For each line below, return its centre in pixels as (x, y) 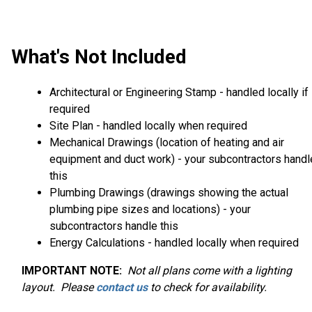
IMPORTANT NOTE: (72, 271)
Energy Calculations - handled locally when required (174, 243)
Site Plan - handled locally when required (148, 126)
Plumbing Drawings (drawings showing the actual (169, 193)
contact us (122, 288)
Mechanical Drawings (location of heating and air (167, 143)
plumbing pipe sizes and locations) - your (150, 210)
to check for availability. (207, 288)
